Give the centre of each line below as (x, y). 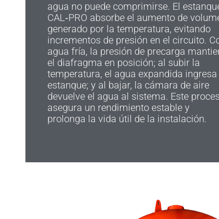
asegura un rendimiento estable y (119, 108)
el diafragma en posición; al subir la (124, 63)
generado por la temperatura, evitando (129, 29)
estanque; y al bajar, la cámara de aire (128, 85)
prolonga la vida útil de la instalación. (127, 119)
